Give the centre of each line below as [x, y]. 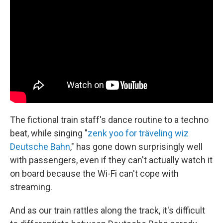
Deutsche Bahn [40, 146]
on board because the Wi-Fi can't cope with [94, 173]
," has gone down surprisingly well [136, 146]
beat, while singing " [49, 133]
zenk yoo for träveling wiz [138, 133]
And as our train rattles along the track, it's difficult [108, 210]
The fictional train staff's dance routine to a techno [109, 119]
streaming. [31, 187]
